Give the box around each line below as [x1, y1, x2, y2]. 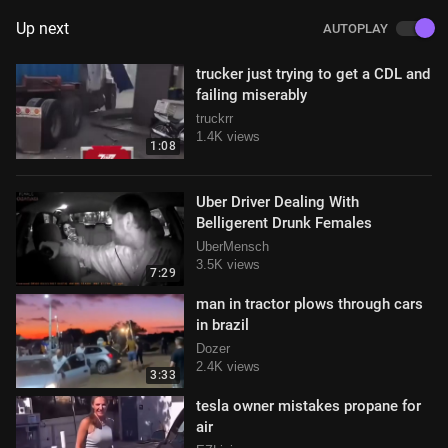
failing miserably [196, 86, 307, 105]
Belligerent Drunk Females [196, 213, 372, 232]
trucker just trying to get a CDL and [196, 65, 430, 84]
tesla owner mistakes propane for [196, 397, 421, 416]
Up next [16, 19, 69, 39]
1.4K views [196, 129, 260, 145]
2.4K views [196, 358, 260, 374]
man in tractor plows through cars [196, 294, 423, 313]
